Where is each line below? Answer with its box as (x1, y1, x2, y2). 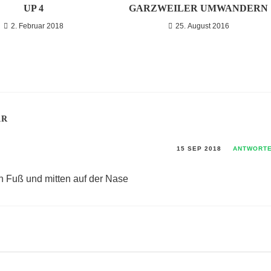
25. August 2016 (175, 22, 229, 30)
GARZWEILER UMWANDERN (129, 3, 269, 13)
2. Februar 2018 (11, 22, 64, 30)
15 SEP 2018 (177, 145, 221, 152)
